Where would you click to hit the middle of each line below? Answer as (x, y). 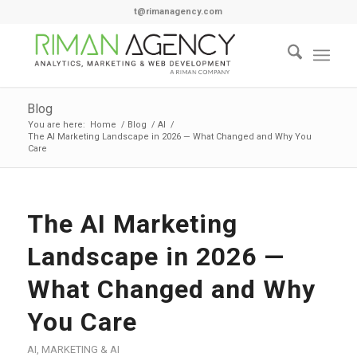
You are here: (56, 125)
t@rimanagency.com (178, 12)
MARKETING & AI (80, 349)
